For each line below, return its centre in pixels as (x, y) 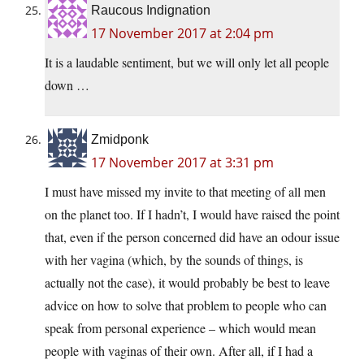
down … (67, 85)
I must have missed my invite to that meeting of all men (185, 192)
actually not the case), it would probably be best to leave (187, 283)
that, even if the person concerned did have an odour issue (192, 237)
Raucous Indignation (151, 11)
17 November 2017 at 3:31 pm (182, 163)
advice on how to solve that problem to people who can (186, 305)
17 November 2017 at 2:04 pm (182, 34)
